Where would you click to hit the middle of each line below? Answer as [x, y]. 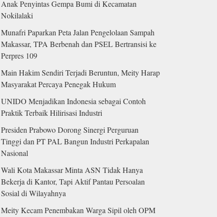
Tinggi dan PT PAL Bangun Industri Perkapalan [75, 141]
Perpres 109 [19, 56]
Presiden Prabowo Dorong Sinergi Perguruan [70, 130]
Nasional [15, 153]
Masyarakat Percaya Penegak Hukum [58, 84]
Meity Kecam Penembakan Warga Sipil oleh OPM [78, 210]
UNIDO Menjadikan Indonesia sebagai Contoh [73, 101]
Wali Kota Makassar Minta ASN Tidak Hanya [72, 170]
